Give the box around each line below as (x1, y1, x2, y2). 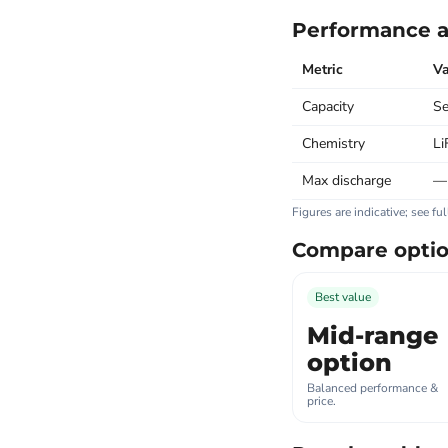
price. (306, 393, 336, 409)
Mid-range (306, 321, 438, 350)
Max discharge (301, 171, 391, 190)
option (306, 348, 392, 377)
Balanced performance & (306, 380, 438, 396)
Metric (301, 60, 343, 79)
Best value (314, 289, 371, 305)
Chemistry (301, 134, 365, 153)
